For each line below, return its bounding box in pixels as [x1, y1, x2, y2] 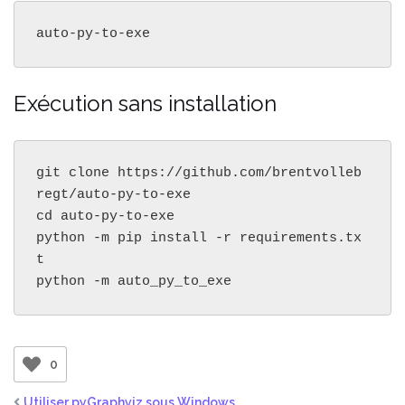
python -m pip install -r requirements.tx [36, 231, 362, 247]
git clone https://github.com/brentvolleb [36, 165, 362, 182]
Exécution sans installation [14, 90, 277, 118]
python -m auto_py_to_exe [36, 274, 231, 290]
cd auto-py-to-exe [36, 209, 174, 225]
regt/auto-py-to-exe [36, 187, 191, 203]
